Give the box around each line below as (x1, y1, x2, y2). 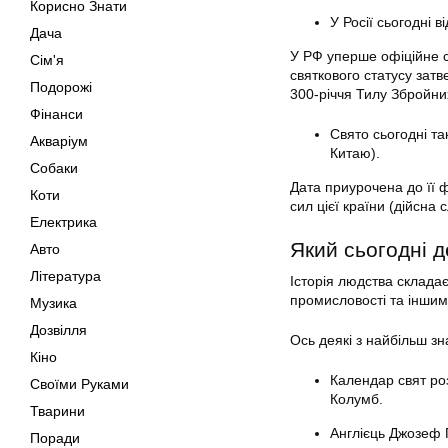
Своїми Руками (30, 376, 129, 392)
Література (30, 268, 101, 284)
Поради (30, 430, 80, 446)
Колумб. (330, 391, 383, 407)
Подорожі (30, 79, 92, 95)
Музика (30, 295, 77, 311)
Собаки (30, 160, 78, 176)
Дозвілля (30, 322, 87, 338)
